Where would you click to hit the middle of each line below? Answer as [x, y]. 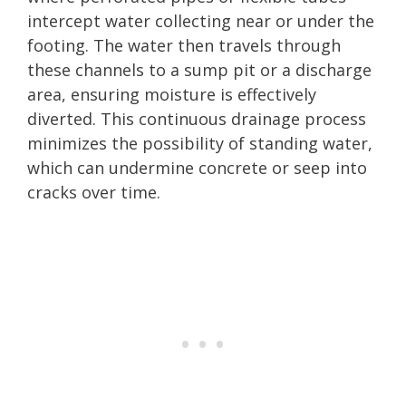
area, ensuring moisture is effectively [172, 94]
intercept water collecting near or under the [201, 20]
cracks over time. [94, 192]
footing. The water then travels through [184, 45]
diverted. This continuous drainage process [197, 118]
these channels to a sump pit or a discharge [199, 69]
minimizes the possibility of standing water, [200, 143]
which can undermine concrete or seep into [197, 167]
